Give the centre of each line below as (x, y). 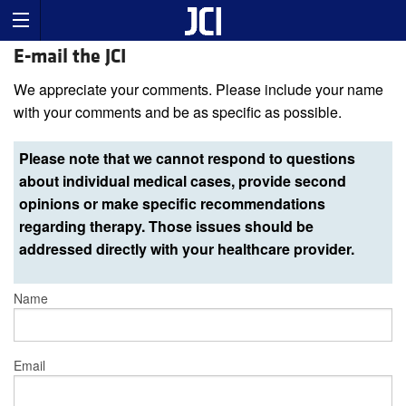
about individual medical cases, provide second (183, 181)
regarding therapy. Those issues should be (166, 227)
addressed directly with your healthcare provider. (187, 249)
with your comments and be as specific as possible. (178, 112)
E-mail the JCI (70, 57)
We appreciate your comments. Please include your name (198, 90)
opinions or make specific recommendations (172, 204)
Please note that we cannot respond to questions (187, 159)
